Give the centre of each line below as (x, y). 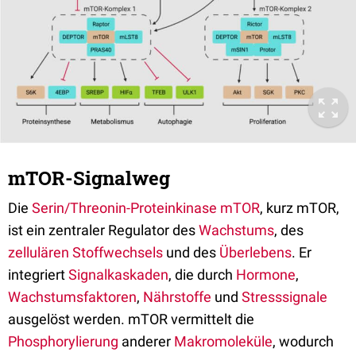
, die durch (202, 274)
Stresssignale (284, 296)
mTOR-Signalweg (89, 178)
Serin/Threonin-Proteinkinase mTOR (146, 207)
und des (191, 252)
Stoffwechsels (116, 252)
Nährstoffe (177, 296)
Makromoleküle (223, 341)
